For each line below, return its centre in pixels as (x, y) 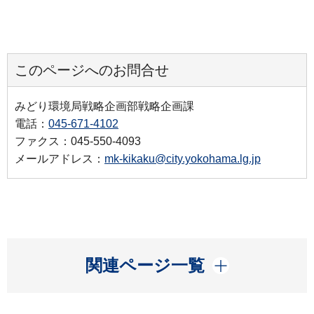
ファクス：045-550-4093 (78, 141)
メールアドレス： (60, 158)
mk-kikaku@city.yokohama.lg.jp (183, 158)
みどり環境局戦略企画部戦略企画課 (104, 106)
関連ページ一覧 (145, 265)
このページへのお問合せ (92, 70)
